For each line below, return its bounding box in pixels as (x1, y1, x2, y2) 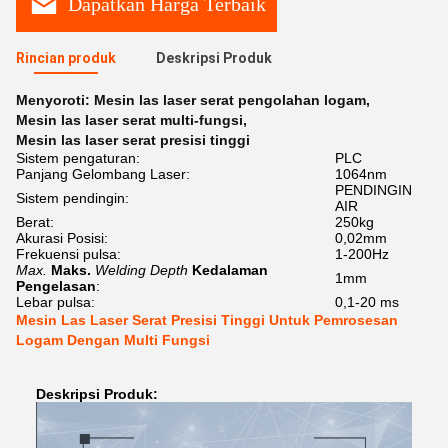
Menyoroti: (16, 92, 94, 108)
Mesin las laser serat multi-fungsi (16, 112, 243, 128)
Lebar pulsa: (16, 294, 95, 310)
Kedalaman (192, 262, 268, 278)
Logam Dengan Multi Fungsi (16, 332, 210, 348)
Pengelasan (16, 278, 96, 294)
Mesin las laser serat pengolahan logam (94, 92, 366, 108)
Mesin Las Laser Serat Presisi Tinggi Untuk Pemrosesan (16, 312, 398, 328)
